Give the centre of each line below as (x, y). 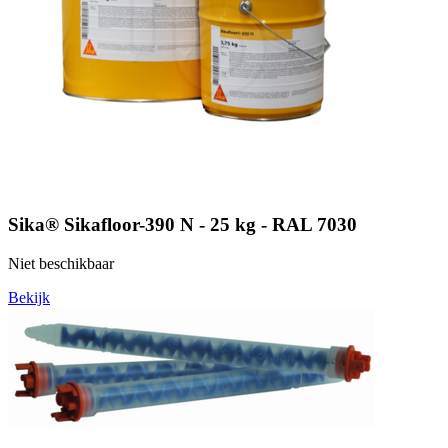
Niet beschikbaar (61, 263)
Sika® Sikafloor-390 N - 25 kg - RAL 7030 (182, 224)
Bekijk (29, 297)
